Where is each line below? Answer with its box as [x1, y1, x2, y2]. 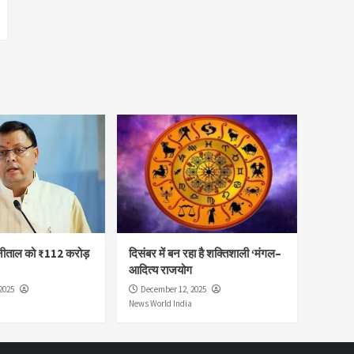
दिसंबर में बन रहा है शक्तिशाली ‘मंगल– [129, 245, 281, 261]
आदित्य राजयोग [129, 262, 192, 277]
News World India [129, 297, 192, 309]
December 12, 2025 [141, 283, 206, 295]
